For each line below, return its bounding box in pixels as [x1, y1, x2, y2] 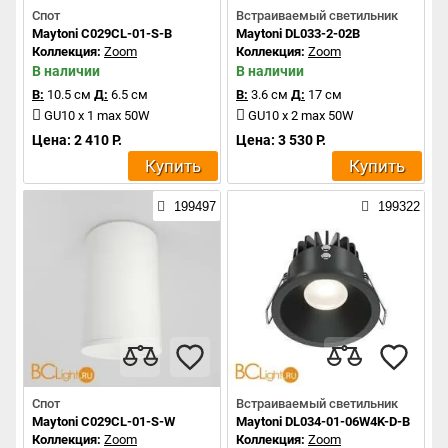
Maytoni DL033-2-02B [236, 26, 360, 42]
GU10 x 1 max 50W [44, 108, 150, 124]
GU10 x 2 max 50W [248, 108, 354, 124]
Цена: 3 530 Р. [236, 132, 326, 149]
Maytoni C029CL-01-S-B [32, 26, 172, 42]
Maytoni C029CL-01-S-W [32, 414, 175, 430]
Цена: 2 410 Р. [32, 132, 122, 149]
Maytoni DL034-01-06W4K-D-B [236, 414, 410, 430]
